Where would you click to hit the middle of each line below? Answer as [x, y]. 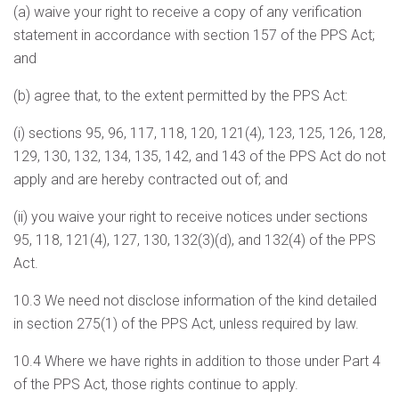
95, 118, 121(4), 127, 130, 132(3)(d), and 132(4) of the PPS [195, 240]
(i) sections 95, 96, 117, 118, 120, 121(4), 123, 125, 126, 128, [199, 133]
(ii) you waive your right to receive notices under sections [191, 217]
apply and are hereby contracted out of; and [151, 179]
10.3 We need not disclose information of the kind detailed [195, 301]
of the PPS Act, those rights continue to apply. [156, 384]
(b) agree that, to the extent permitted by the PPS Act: [180, 96]
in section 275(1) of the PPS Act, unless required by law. [186, 324]
